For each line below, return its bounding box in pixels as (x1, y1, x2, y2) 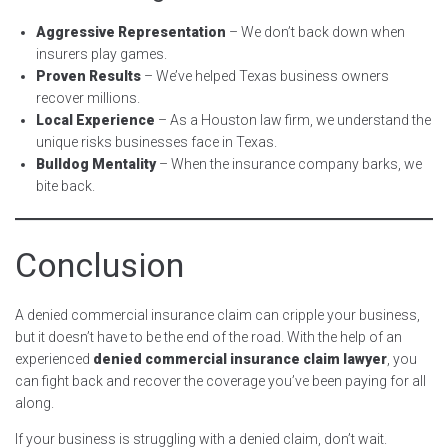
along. (15, 394, 54, 411)
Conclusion (15, 244, 184, 285)
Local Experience (36, 111, 155, 128)
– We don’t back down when (226, 23, 405, 40)
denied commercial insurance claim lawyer (93, 350, 387, 367)
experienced (15, 350, 93, 367)
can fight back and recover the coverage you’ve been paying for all (15, 372, 426, 389)
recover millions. (36, 89, 140, 106)
